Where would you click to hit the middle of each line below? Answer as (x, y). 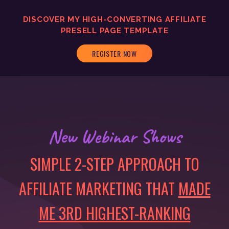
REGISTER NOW (114, 53)
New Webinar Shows (114, 136)
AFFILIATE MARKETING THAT (98, 188)
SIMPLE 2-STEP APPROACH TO (114, 164)
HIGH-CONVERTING (122, 19)
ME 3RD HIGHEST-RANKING (114, 213)
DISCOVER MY (52, 19)
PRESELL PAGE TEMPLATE (114, 31)
